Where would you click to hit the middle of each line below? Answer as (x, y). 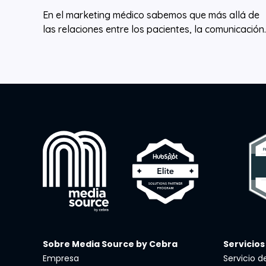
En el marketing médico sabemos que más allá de (151, 15)
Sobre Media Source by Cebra (110, 244)
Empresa (61, 258)
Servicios (244, 244)
